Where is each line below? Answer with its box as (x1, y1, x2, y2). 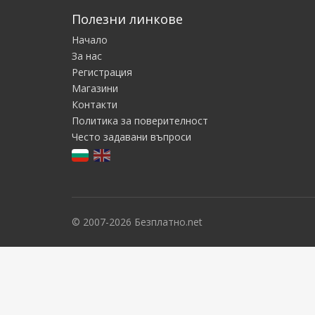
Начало (72, 33, 108, 46)
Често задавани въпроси (72, 130, 191, 143)
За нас (72, 49, 102, 63)
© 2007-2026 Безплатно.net (72, 215, 202, 229)
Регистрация (72, 65, 132, 79)
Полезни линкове (72, 11, 183, 27)
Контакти (72, 98, 117, 111)
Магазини (72, 82, 118, 95)
